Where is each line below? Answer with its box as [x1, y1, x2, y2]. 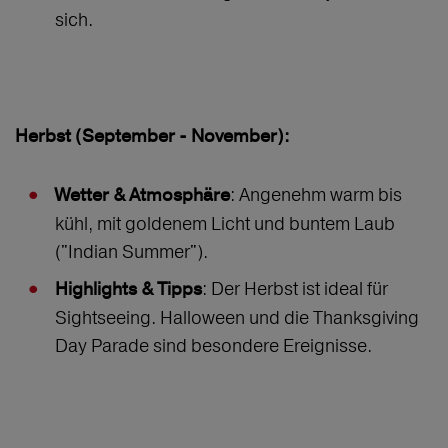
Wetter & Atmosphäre [55, 184, 230, 208]
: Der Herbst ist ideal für [202, 277, 388, 301]
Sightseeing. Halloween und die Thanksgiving [55, 306, 419, 330]
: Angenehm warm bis [230, 183, 402, 207]
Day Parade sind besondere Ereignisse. [55, 334, 376, 358]
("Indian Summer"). [55, 240, 212, 264]
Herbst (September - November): [15, 125, 294, 149]
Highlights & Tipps [55, 278, 202, 302]
